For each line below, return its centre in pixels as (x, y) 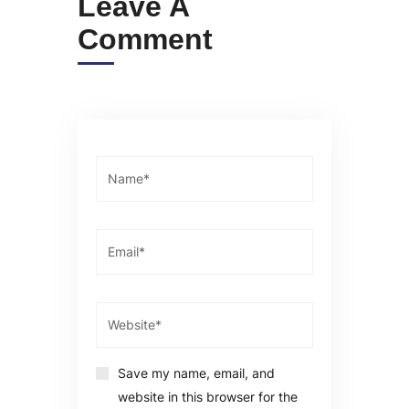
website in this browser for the (208, 396)
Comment (145, 39)
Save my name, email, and (196, 372)
